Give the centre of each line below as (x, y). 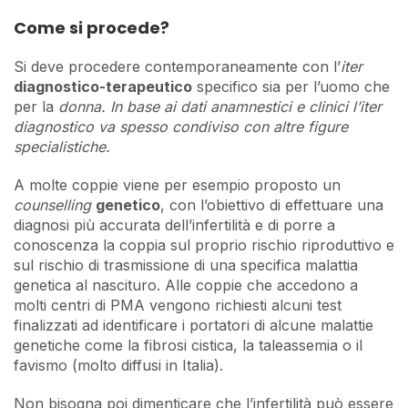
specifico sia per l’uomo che (291, 86)
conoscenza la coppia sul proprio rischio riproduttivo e (204, 245)
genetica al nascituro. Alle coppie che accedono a (186, 285)
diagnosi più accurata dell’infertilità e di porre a (174, 224)
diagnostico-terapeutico (103, 86)
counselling (55, 204)
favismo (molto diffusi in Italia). (118, 365)
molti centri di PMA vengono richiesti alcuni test (178, 305)
